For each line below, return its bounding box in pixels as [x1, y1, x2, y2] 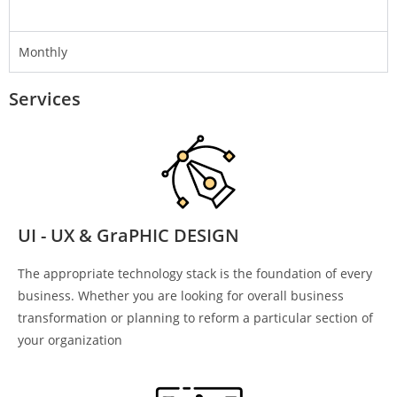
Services [9, 87, 81, 112]
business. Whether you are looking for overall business [18, 287, 344, 305]
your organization [18, 331, 122, 349]
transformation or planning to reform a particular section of [18, 309, 373, 327]
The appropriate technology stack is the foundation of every [18, 265, 372, 283]
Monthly [19, 43, 67, 61]
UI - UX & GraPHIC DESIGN [18, 223, 239, 248]
